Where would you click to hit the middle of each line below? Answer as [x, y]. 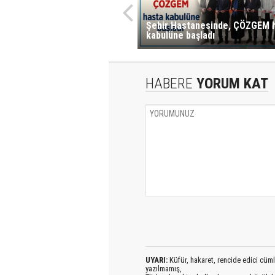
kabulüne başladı [180, 35]
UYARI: [157, 260]
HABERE [169, 83]
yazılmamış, [164, 268]
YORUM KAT [230, 83]
